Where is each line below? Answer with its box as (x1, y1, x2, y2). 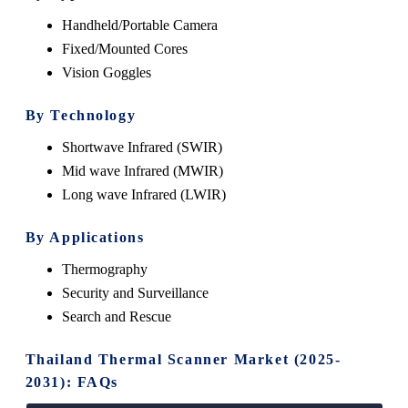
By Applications (25, 229, 145, 245)
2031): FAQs (25, 373, 119, 390)
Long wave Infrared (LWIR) (61, 186, 226, 202)
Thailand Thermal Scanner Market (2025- (25, 351, 342, 367)
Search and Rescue (61, 308, 171, 324)
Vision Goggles (61, 64, 151, 80)
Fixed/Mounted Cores (61, 40, 188, 56)
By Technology (25, 107, 137, 123)
